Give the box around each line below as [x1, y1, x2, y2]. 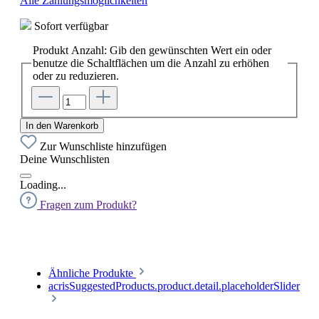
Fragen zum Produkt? [40, 199, 137, 211]
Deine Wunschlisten [20, 153, 110, 166]
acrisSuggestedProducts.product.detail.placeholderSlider [48, 280, 300, 293]
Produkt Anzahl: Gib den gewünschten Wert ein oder [33, 43, 271, 56]
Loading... [20, 179, 66, 192]
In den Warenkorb [26, 120, 98, 132]
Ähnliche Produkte [48, 267, 136, 280]
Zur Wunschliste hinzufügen [40, 140, 167, 153]
